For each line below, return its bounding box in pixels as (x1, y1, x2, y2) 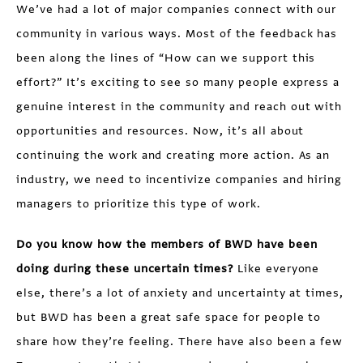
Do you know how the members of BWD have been (16, 237, 318, 252)
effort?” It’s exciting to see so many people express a (16, 75, 340, 90)
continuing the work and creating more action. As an (16, 147, 331, 163)
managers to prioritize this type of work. (16, 196, 261, 211)
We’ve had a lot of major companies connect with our (16, 2, 337, 17)
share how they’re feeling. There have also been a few (16, 334, 344, 349)
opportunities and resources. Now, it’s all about (16, 123, 305, 139)
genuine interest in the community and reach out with (16, 99, 343, 114)
